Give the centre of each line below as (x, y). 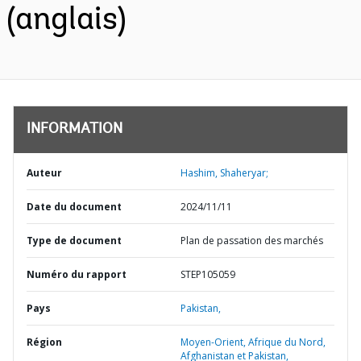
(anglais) (66, 21)
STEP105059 (208, 274)
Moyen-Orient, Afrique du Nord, (253, 342)
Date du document (74, 207)
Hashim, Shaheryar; (224, 173)
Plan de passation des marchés (252, 241)
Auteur (44, 173)
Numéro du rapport (77, 274)
